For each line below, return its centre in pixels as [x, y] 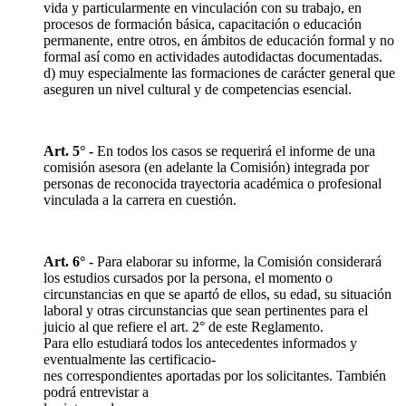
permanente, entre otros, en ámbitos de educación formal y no [219, 40]
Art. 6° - [70, 261]
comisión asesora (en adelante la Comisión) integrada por [206, 167]
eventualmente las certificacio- [130, 359]
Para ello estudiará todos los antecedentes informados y [200, 343]
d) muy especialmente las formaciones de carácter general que [219, 72]
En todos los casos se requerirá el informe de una [236, 150]
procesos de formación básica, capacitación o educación [203, 24]
